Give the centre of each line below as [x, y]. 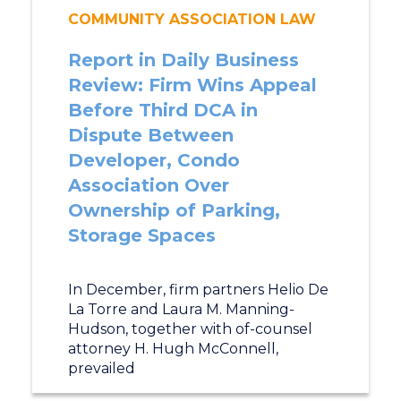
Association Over [148, 185]
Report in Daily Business [183, 60]
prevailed [101, 368]
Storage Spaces [141, 235]
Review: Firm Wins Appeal [192, 85]
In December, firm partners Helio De [198, 290]
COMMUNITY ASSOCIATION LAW [192, 19]
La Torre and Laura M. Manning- [181, 309]
